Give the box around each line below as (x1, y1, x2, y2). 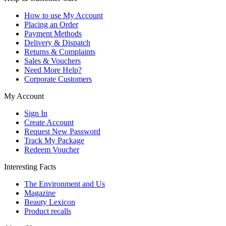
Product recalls (24, 207, 71, 216)
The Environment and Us (24, 180, 105, 189)
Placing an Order (24, 20, 78, 29)
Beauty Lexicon (24, 198, 75, 207)
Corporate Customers (24, 75, 92, 84)
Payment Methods (24, 29, 82, 38)
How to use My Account (24, 11, 103, 20)
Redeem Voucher (24, 145, 79, 154)
